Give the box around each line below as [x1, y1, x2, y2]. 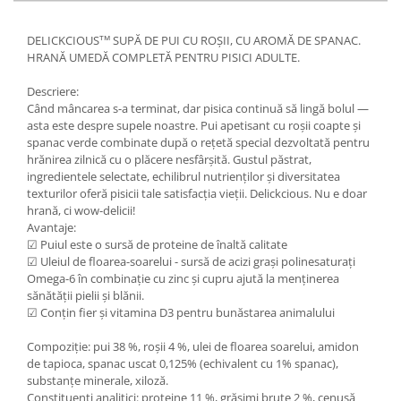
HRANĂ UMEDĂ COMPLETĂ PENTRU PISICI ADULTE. [27, 49, 300, 65]
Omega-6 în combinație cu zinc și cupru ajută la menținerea [27, 270, 339, 286]
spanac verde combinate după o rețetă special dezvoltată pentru [27, 134, 370, 150]
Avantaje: [27, 219, 79, 235]
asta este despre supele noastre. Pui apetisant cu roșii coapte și [27, 117, 361, 133]
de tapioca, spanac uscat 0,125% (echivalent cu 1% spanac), [27, 355, 338, 371]
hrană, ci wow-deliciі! [27, 202, 135, 218]
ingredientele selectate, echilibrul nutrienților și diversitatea [27, 168, 340, 184]
